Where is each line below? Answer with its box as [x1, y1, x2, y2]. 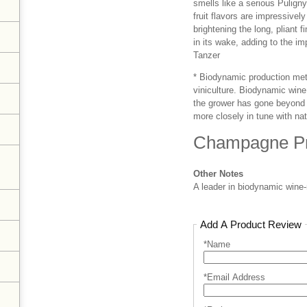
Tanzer [193, 50, 221, 60]
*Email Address [204, 271, 266, 282]
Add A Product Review [200, 218, 302, 230]
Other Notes [193, 168, 244, 179]
